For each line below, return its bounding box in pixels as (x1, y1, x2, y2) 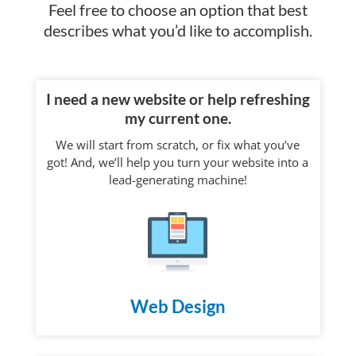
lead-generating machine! (108, 172, 247, 188)
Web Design (130, 296, 226, 318)
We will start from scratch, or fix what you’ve (56, 137, 300, 153)
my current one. (124, 109, 231, 128)
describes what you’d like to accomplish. (43, 21, 312, 41)
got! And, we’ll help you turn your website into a (47, 154, 309, 171)
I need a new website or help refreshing (45, 90, 310, 109)
